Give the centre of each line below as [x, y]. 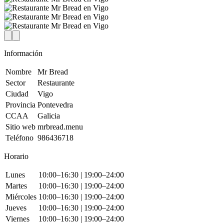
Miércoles [21, 197]
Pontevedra [55, 105]
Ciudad [17, 94]
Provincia [20, 105]
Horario [16, 156]
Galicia [49, 116]
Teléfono [19, 138]
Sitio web [20, 127]
